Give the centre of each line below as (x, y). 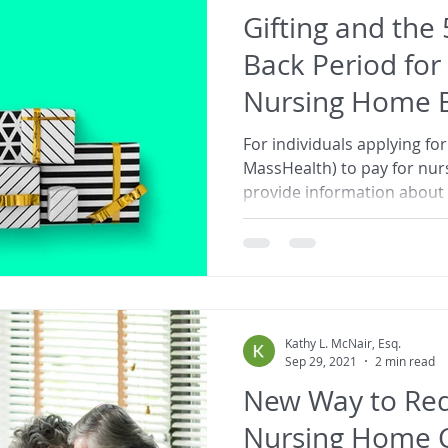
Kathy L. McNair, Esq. (343, 343)
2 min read (405, 360)
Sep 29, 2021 (321, 360)
